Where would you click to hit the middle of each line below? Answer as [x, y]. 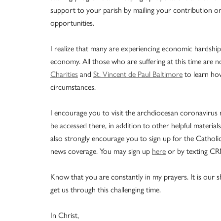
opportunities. [72, 23]
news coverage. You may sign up [101, 151]
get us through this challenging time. [106, 189]
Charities [64, 74]
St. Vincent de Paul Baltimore [138, 74]
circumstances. [73, 87]
